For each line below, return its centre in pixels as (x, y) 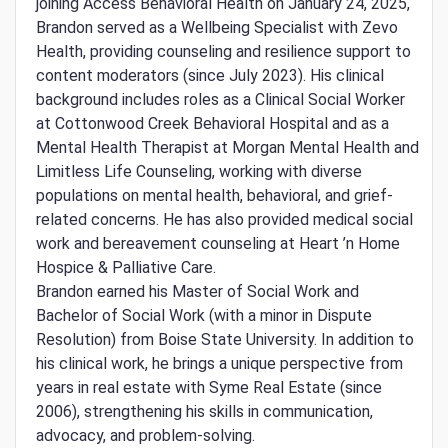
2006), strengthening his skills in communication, (204, 412)
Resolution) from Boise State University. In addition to (225, 340)
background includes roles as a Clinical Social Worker (220, 100)
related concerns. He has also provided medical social (224, 220)
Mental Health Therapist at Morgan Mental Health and (227, 148)
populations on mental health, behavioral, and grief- (214, 196)
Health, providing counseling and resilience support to (223, 52)
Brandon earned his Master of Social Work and (197, 292)
